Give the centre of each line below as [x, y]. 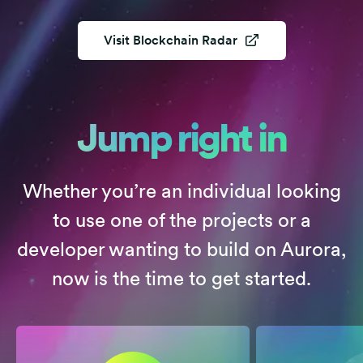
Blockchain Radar [185, 40]
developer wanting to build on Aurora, [181, 249]
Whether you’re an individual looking [181, 191]
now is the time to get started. [181, 278]
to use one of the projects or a [181, 220]
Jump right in [181, 138]
